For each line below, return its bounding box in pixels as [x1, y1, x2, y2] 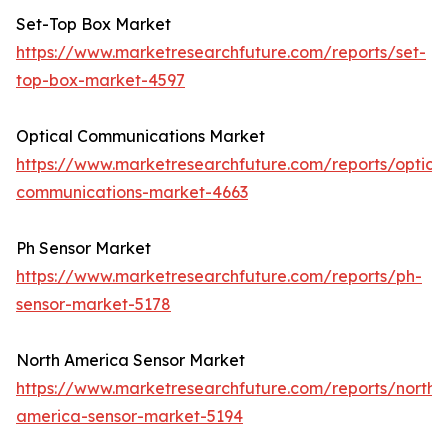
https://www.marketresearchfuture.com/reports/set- [16, 42, 426, 63]
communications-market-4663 [16, 182, 248, 203]
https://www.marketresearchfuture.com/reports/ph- [16, 266, 422, 287]
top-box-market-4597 [16, 70, 185, 91]
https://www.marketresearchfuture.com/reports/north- [16, 378, 443, 399]
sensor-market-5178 [16, 294, 171, 315]
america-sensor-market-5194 [16, 406, 243, 427]
